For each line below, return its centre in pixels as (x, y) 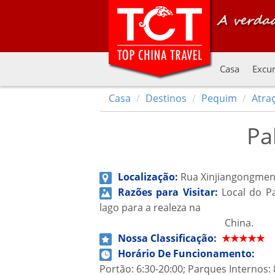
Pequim (219, 98)
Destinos (166, 98)
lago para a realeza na (150, 207)
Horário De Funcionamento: (188, 254)
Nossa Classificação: (170, 238)
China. (176, 223)
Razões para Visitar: (170, 192)
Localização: (149, 177)
